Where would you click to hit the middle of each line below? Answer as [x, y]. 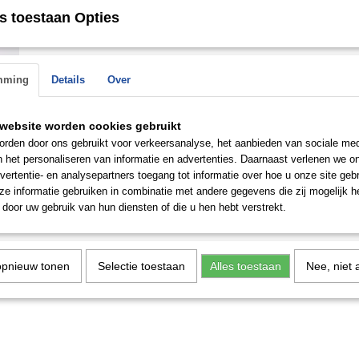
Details [68, 80]
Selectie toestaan [141, 266]
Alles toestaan [246, 266]
